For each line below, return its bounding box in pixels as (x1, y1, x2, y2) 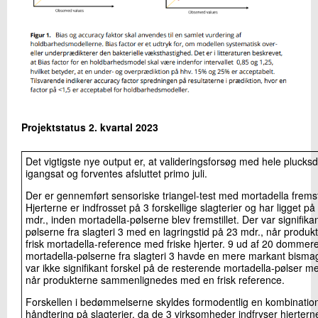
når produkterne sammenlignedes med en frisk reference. (26, 272, 285, 287)
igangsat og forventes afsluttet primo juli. (26, 165, 207, 180)
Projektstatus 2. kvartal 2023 (21, 119, 158, 134)
